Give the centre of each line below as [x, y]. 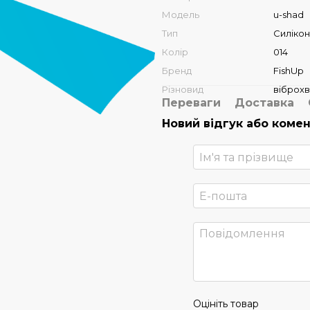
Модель [181, 15]
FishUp [289, 71]
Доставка [264, 103]
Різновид [183, 89]
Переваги [191, 103]
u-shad [289, 15]
